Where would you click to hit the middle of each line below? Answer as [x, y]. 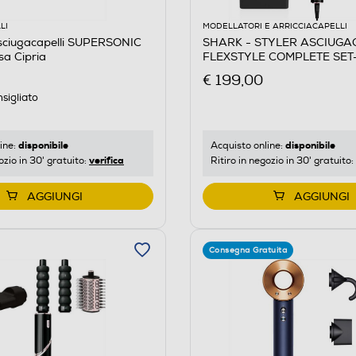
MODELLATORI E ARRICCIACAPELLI [275, 26]
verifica [106, 160]
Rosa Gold [229, 71]
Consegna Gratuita [248, 250]
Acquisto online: [248, 145]
